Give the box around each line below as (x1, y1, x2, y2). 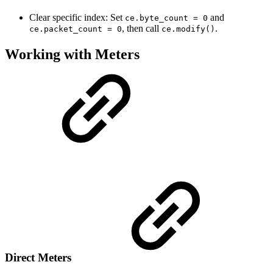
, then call (122, 23, 161, 34)
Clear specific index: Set (29, 12, 125, 23)
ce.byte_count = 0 (125, 13, 208, 23)
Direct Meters (5, 250, 74, 264)
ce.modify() (161, 24, 215, 34)
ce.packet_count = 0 (29, 24, 122, 34)
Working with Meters (5, 46, 140, 62)
